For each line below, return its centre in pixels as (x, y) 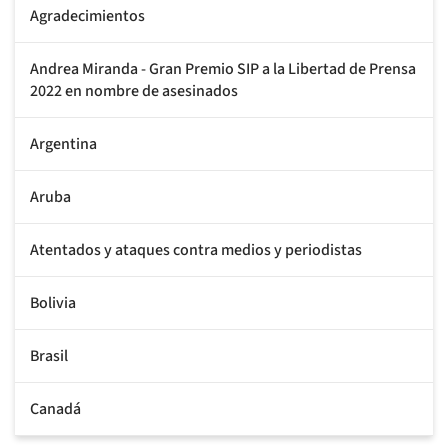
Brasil (49, 355)
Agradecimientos (87, 15)
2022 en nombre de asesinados (134, 90)
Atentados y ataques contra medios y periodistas (196, 249)
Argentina (63, 143)
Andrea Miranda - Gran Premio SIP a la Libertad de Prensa (223, 68)
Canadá (55, 408)
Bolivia (53, 302)
